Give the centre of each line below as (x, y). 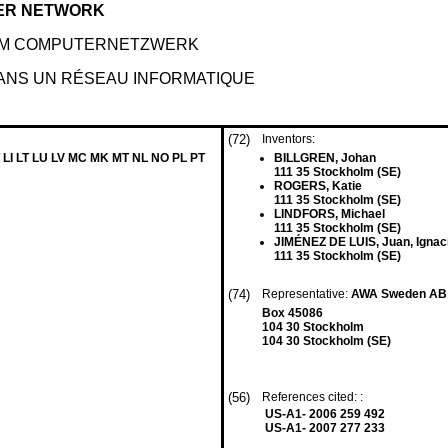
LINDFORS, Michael (329, 214)
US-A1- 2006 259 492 (325, 414)
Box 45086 (292, 313)
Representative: (306, 294)
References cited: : (314, 397)
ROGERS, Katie (318, 186)
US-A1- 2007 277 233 (325, 428)
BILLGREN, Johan (325, 158)
